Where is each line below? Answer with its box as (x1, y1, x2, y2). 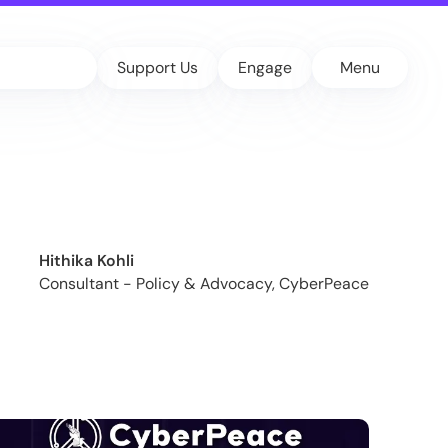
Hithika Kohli (38, 249, 134, 271)
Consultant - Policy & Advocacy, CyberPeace (38, 272, 369, 294)
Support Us (117, 56, 198, 78)
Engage (238, 56, 292, 78)
